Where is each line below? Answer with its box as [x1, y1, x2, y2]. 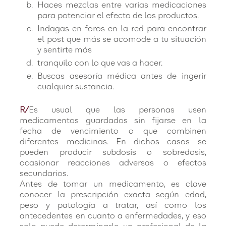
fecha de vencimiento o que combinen [20, 127, 206, 135]
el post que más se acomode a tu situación [37, 35, 206, 43]
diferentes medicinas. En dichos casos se [20, 138, 206, 146]
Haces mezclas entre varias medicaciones [37, 1, 206, 9]
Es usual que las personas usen [29, 106, 206, 114]
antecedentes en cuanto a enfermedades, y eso [20, 212, 206, 220]
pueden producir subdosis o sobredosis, [20, 148, 206, 156]
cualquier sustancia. [37, 83, 115, 91]
